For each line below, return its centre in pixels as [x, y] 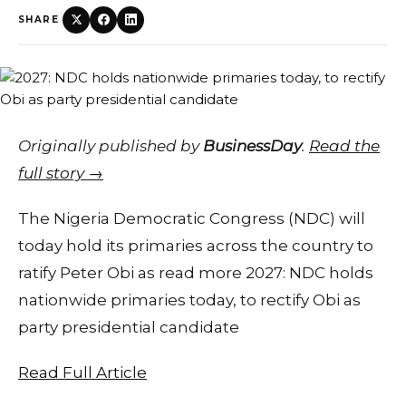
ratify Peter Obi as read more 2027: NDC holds [196, 272]
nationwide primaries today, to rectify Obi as [189, 300]
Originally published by [111, 145]
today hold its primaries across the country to [196, 245]
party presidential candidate [129, 327]
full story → [61, 173]
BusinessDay [252, 145]
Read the [344, 145]
